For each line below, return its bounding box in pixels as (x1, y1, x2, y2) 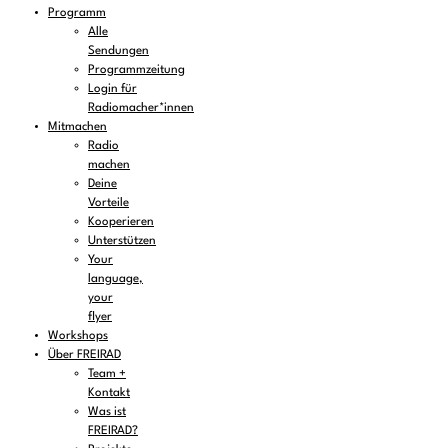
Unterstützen (88, 235, 156, 248)
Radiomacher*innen (88, 102, 194, 115)
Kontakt (88, 387, 130, 400)
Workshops (48, 330, 108, 343)
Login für (88, 83, 137, 96)
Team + (88, 368, 126, 381)
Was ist (88, 406, 126, 419)
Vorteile (88, 197, 129, 210)
